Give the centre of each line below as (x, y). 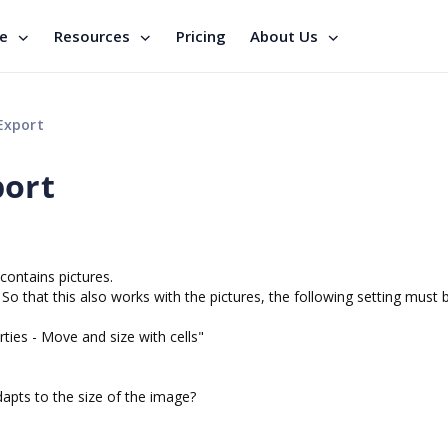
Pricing (201, 36)
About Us (284, 36)
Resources (92, 36)
